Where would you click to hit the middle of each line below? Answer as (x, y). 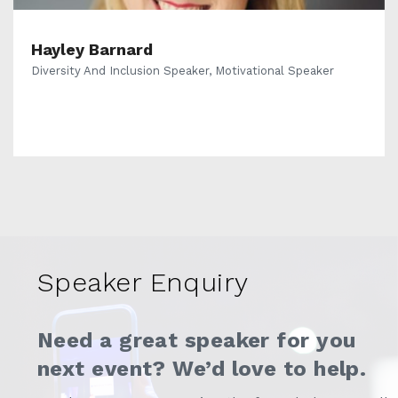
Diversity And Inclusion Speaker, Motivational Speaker (183, 71)
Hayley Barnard (92, 49)
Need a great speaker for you (197, 341)
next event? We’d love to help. (202, 369)
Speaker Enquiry (143, 283)
